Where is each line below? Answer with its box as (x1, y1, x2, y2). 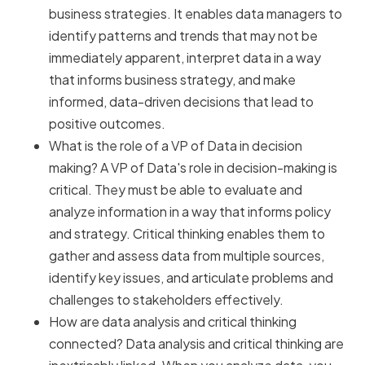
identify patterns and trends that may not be (49, 27, 318, 45)
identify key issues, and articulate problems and (49, 269, 333, 287)
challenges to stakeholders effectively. (49, 291, 284, 309)
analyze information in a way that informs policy (49, 203, 331, 221)
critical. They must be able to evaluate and (49, 181, 302, 199)
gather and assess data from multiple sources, (49, 247, 324, 265)
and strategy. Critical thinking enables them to (49, 225, 325, 243)
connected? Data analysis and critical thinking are (49, 335, 344, 353)
